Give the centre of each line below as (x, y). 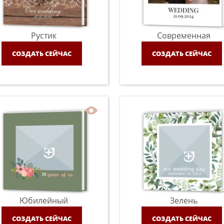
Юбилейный (44, 200)
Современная (184, 35)
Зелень (184, 200)
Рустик (44, 35)
